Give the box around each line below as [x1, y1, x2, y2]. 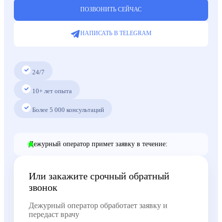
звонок [29, 181, 57, 193]
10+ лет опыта [32, 87, 72, 95]
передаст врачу [29, 210, 79, 219]
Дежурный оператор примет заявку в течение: [29, 140, 168, 148]
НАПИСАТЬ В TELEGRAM [80, 30, 152, 37]
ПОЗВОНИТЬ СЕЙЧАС [80, 5, 142, 13]
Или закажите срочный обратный [29, 170, 169, 181]
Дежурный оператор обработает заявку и [29, 201, 167, 210]
